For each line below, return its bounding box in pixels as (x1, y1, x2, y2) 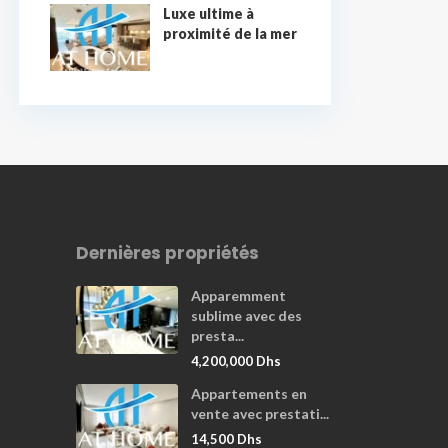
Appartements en (191, 385, 307, 402)
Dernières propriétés (76, 241, 259, 265)
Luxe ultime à (163, 5, 254, 22)
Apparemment (191, 287, 286, 304)
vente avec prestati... (191, 405, 329, 422)
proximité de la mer (163, 25, 297, 42)
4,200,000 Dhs (191, 353, 281, 369)
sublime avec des (191, 307, 302, 324)
